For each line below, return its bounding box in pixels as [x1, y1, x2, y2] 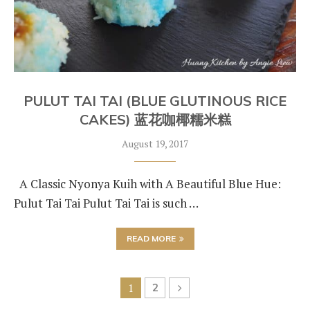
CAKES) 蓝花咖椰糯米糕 [79, 111, 231, 128]
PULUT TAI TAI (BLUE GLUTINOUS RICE [24, 92, 286, 109]
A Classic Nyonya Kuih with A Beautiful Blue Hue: [14, 176, 281, 192]
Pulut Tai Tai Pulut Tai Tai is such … [14, 195, 199, 211]
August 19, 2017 [122, 137, 188, 150]
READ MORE [126, 233, 176, 244]
